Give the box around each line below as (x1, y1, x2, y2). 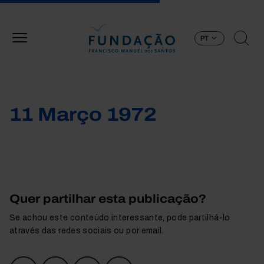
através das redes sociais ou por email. (9, 226, 164, 235)
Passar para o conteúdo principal (131, 2, 262, 11)
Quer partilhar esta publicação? (9, 192, 206, 205)
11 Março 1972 (9, 104, 157, 125)
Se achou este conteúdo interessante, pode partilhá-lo (9, 213, 230, 222)
